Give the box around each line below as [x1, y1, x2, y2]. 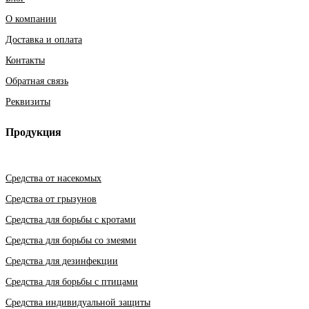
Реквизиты [6, 97, 50, 108]
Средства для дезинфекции [6, 255, 118, 266]
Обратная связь [6, 76, 68, 87]
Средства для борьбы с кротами [6, 214, 136, 225]
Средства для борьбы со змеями [6, 235, 137, 246]
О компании [6, 14, 57, 25]
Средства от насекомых [6, 172, 101, 183]
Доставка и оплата [6, 34, 82, 46]
